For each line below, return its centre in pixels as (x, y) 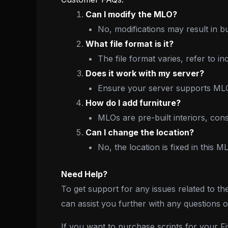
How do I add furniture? (133, 103)
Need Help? (84, 174)
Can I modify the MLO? (131, 14)
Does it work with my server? (145, 73)
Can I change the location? (140, 132)
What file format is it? (130, 44)
